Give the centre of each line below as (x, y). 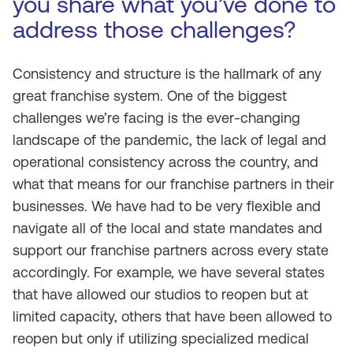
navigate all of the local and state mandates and (167, 228)
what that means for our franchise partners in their (173, 184)
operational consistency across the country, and (165, 162)
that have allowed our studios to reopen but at (160, 294)
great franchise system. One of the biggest (150, 96)
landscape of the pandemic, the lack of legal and (169, 140)
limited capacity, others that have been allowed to (172, 316)
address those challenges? (154, 30)
